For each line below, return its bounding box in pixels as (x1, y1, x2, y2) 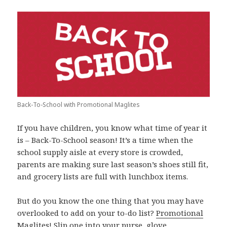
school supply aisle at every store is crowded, (17, 147, 183, 158)
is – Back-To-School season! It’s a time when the (17, 135, 194, 145)
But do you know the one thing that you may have (17, 196, 204, 206)
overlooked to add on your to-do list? (17, 208, 157, 218)
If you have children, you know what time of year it (17, 123, 208, 133)
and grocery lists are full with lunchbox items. (17, 171, 188, 182)
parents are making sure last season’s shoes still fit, (17, 159, 209, 170)
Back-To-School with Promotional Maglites (17, 100, 140, 109)
